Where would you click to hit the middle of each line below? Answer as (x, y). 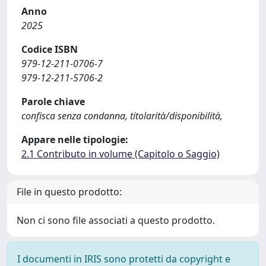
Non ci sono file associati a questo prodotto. (116, 220)
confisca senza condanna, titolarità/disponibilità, (122, 115)
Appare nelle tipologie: (75, 139)
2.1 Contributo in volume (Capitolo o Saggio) (121, 153)
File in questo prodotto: (69, 191)
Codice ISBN (50, 49)
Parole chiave (53, 101)
